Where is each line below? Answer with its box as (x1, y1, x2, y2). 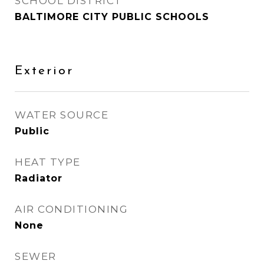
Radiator (15, 173, 62, 184)
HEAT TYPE (15, 156, 81, 168)
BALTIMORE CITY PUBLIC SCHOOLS (15, 11, 209, 22)
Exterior (15, 65, 74, 77)
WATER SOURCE (15, 109, 108, 121)
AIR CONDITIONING (15, 203, 128, 215)
